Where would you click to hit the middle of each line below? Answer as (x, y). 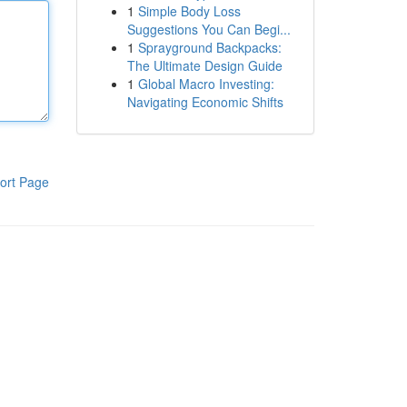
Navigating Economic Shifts (205, 102)
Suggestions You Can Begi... (208, 29)
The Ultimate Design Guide (204, 65)
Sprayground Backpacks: (209, 47)
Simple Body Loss (189, 11)
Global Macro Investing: (206, 84)
